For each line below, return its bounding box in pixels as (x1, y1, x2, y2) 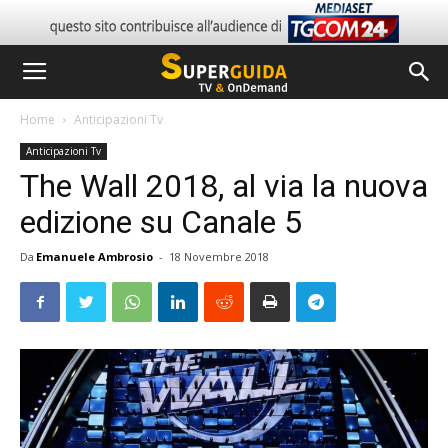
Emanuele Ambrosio (36, 249, 153, 264)
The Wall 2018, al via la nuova (20, 167, 428, 205)
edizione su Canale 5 (20, 203, 302, 241)
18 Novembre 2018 (169, 249, 269, 264)
